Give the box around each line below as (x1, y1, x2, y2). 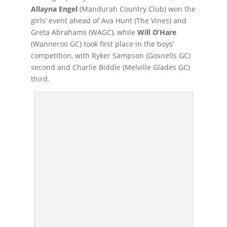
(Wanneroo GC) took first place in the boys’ (30, 39, 174, 49)
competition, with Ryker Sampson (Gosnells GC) (30, 50, 191, 60)
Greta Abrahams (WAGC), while (30, 27, 137, 37)
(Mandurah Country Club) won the (77, 4, 196, 14)
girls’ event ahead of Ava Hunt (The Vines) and (30, 15, 186, 25)
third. (30, 73, 50, 84)
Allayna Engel (30, 4, 78, 14)
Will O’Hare (137, 27, 176, 37)
